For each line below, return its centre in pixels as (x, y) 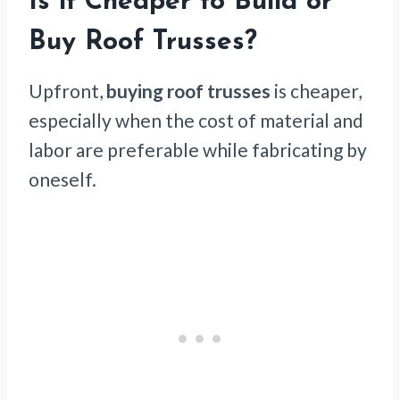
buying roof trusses (188, 91)
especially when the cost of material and (196, 121)
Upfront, (67, 91)
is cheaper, (316, 91)
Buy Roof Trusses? (143, 43)
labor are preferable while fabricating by (198, 150)
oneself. (62, 179)
